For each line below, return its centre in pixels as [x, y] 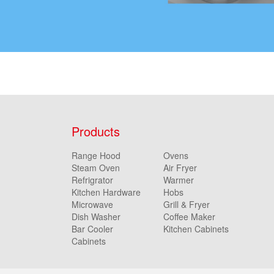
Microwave [92, 205]
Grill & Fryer [187, 205]
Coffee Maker [189, 217]
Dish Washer [96, 217]
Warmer [179, 180]
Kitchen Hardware [106, 192]
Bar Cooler [92, 229]
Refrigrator [92, 180]
